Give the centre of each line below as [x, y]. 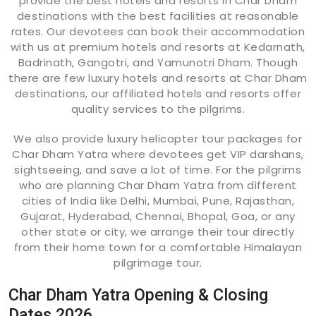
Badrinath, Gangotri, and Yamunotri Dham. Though [158, 63]
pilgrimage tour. [158, 263]
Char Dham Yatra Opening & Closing [138, 295]
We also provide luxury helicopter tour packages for [158, 139]
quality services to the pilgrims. [158, 109]
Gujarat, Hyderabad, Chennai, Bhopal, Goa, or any [158, 217]
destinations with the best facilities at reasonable [158, 16]
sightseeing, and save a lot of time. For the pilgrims [158, 170]
